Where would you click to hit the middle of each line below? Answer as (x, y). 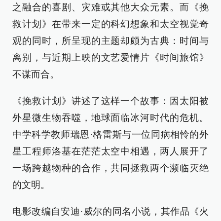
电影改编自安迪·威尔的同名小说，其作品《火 (110, 211)
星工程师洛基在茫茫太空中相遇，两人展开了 (110, 151)
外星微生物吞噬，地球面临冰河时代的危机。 (110, 118)
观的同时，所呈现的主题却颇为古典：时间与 (110, 41)
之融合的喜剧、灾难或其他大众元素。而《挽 (110, 7)
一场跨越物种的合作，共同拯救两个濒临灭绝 (110, 168)
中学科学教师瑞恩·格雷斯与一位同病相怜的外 (110, 134)
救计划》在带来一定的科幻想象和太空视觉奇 (110, 24)
